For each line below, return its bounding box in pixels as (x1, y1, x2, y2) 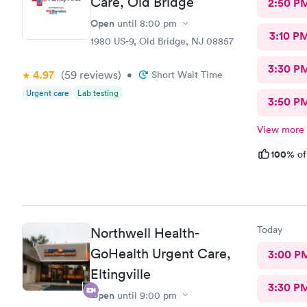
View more (256, 123, 304, 136)
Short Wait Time (151, 69, 223, 81)
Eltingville (90, 265, 151, 282)
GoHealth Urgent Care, (90, 245, 231, 262)
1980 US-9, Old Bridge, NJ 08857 (90, 35, 234, 47)
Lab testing (77, 87, 119, 99)
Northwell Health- (90, 224, 199, 241)
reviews (77, 68, 118, 82)
